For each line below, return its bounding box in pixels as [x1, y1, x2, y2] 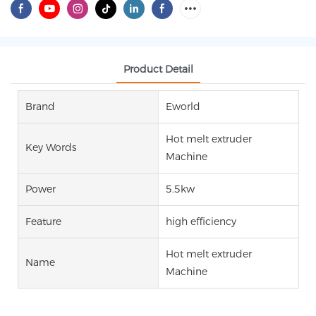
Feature [25, 214, 61, 228]
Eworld [165, 99, 200, 113]
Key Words [25, 141, 76, 154]
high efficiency [165, 214, 236, 228]
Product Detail [123, 62, 193, 75]
